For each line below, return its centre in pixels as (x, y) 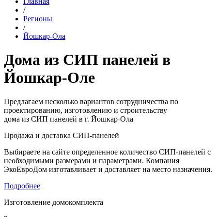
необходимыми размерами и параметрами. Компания (92, 160)
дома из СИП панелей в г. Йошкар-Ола (69, 119)
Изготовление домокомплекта (54, 202)
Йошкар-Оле (49, 78)
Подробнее (22, 186)
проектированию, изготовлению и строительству (85, 110)
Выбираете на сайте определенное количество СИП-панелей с (107, 152)
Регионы (38, 19)
